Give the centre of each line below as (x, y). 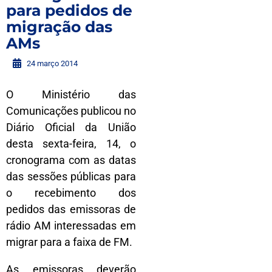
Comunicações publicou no (71, 110)
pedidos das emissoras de (71, 209)
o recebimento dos (71, 192)
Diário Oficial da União (71, 127)
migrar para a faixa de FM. (69, 242)
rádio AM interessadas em (71, 225)
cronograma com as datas (71, 160)
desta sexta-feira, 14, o (71, 143)
